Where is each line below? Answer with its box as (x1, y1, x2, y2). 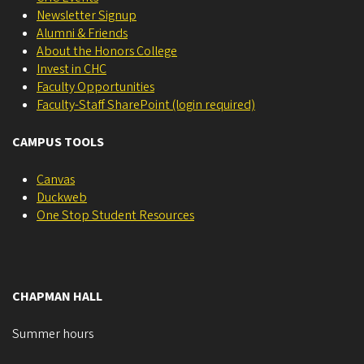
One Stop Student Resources (37, 206, 194, 225)
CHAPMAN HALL (12, 288, 102, 306)
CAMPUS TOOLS (12, 133, 104, 152)
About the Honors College (37, 42, 177, 61)
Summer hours (12, 325, 93, 344)
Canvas (37, 171, 75, 189)
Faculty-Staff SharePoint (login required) (37, 96, 255, 115)
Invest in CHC (37, 60, 106, 79)
